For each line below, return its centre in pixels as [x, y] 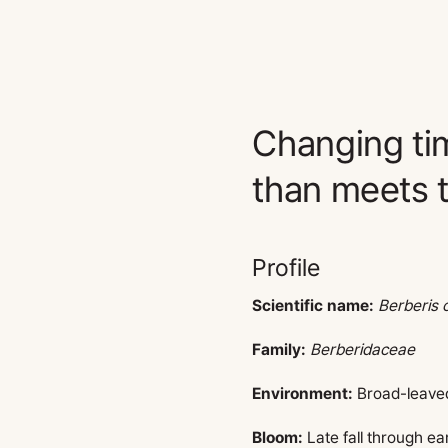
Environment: [303, 393]
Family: [279, 349]
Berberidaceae [363, 349]
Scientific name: [313, 305]
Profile [289, 267]
